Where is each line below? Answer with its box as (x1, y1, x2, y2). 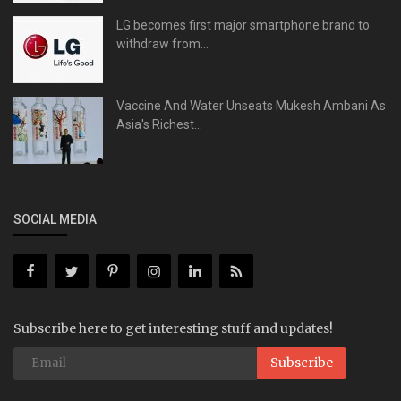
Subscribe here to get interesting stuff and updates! (13, 320, 333, 337)
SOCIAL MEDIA (13, 211, 97, 226)
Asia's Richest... (116, 116, 202, 132)
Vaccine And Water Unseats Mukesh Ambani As (116, 98, 386, 113)
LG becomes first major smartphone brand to (116, 17, 370, 32)
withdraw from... (116, 36, 209, 51)
